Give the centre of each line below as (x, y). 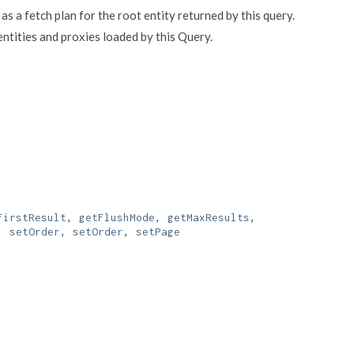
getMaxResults (209, 217)
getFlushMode (117, 217)
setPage (158, 231)
